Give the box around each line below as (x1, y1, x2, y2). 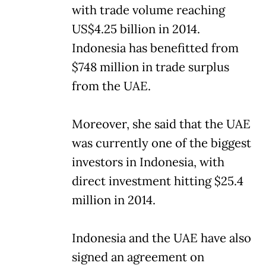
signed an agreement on (72, 249, 204, 265)
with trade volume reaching (72, 2, 225, 18)
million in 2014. (72, 192, 156, 208)
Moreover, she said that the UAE (72, 116, 251, 132)
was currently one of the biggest (72, 135, 251, 151)
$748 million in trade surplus (72, 59, 229, 75)
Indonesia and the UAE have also (72, 230, 251, 246)
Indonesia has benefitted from (72, 40, 239, 56)
